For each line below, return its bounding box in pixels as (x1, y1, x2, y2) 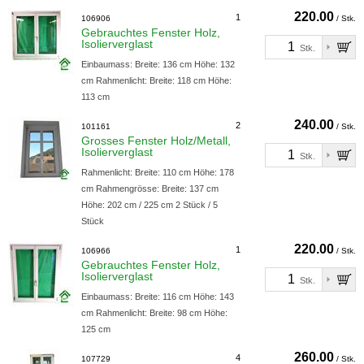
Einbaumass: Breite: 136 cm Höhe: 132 (81, 59, 235, 69)
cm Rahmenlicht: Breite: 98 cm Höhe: (81, 308, 227, 318)
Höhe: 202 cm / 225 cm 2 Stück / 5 (81, 200, 218, 210)
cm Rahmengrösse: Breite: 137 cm (81, 184, 219, 193)
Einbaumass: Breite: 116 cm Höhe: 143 (81, 292, 234, 301)
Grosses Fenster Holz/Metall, (81, 134, 231, 147)
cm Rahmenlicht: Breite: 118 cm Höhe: (81, 76, 232, 85)
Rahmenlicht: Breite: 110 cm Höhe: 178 (81, 167, 234, 177)
